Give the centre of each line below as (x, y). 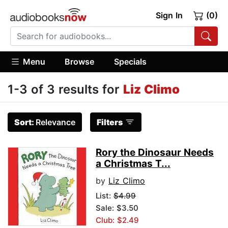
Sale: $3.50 (117, 208)
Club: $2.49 (117, 220)
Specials (130, 61)
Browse (80, 61)
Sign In (169, 15)
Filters (110, 122)
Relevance (55, 122)
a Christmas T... (133, 164)
